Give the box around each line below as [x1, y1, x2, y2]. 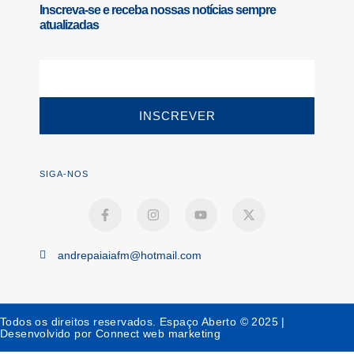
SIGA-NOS [40, 169, 88, 179]
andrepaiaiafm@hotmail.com [57, 248, 201, 262]
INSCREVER [138, 109, 216, 123]
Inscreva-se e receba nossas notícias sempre [40, 3, 276, 17]
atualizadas [40, 18, 99, 32]
